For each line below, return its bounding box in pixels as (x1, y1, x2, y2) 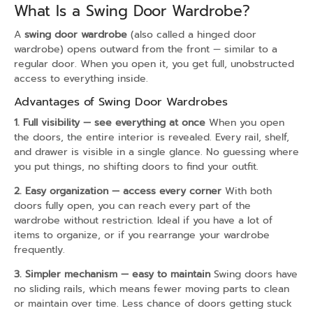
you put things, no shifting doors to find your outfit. (14, 159, 259, 174)
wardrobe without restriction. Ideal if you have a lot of (14, 213, 272, 228)
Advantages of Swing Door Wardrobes (14, 92, 228, 110)
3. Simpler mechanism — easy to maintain (14, 267, 210, 282)
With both (221, 184, 272, 198)
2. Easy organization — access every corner (14, 184, 221, 198)
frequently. (14, 242, 65, 257)
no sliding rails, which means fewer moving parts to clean (14, 282, 289, 296)
